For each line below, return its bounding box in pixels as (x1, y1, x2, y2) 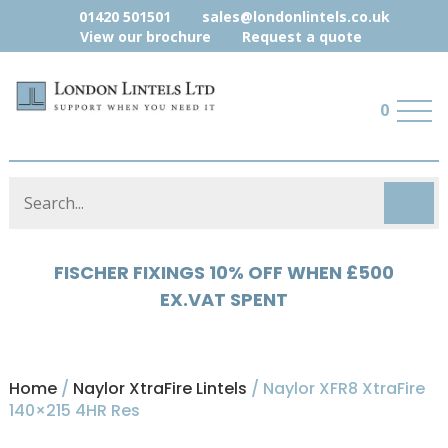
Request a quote (238, 27, 363, 46)
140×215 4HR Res (8, 398, 140, 422)
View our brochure (75, 27, 211, 46)
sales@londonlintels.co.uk (198, 7, 391, 26)
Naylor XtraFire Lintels (72, 376, 247, 400)
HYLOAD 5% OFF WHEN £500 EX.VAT (60, 259, 388, 285)
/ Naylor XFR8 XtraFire (246, 376, 425, 400)
